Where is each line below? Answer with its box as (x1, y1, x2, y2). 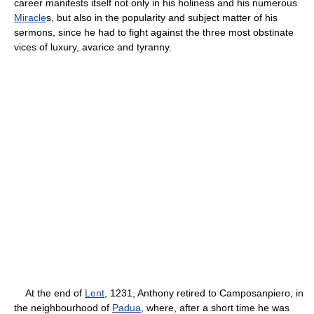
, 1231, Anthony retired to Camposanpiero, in (104, 287, 303, 299)
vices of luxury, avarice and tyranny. (14, 41, 172, 53)
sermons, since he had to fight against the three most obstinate (14, 26, 294, 38)
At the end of (14, 287, 85, 299)
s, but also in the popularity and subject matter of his (46, 11, 278, 23)
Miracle (14, 11, 46, 23)
